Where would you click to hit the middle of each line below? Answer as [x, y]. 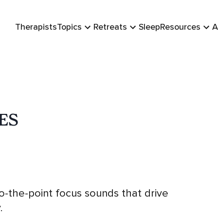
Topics [69, 27]
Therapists [36, 27]
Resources [180, 27]
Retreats [110, 27]
